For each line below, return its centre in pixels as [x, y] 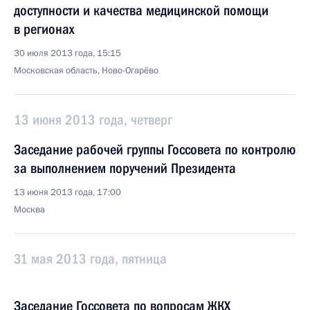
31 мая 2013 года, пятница [90, 259]
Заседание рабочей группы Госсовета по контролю [155, 149]
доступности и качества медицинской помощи [141, 10]
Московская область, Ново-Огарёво [86, 71]
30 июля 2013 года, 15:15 [67, 53]
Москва [29, 210]
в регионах [44, 29]
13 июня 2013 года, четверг [93, 120]
